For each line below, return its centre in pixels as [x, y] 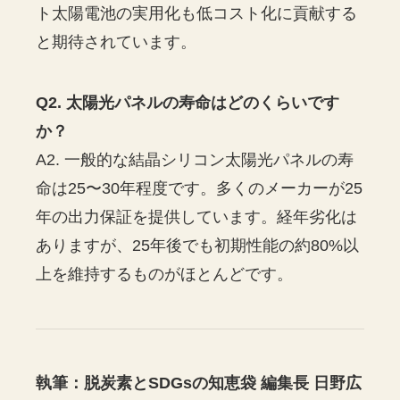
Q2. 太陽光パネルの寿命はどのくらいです [188, 102]
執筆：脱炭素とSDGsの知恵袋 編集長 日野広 [199, 383]
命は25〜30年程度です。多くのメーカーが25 [200, 188]
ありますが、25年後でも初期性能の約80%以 [198, 245]
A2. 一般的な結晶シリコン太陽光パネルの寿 [195, 159]
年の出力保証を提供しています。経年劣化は [197, 217]
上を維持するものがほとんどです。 [165, 274]
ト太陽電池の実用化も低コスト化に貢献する [197, 13]
